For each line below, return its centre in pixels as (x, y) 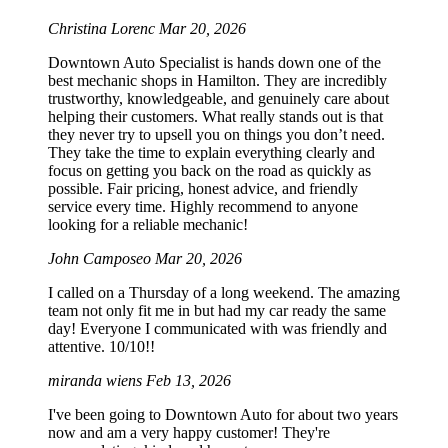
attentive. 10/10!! (101, 347)
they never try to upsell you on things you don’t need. (216, 135)
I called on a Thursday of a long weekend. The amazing (224, 293)
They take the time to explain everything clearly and (211, 153)
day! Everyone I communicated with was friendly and (217, 329)
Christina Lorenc (103, 29)
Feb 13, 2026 (188, 381)
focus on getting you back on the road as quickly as (209, 171)
